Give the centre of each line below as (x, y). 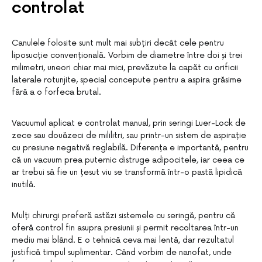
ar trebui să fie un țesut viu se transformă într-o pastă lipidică (127, 172)
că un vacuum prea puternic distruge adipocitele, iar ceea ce (128, 160)
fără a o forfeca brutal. (56, 92)
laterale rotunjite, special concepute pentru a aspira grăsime (127, 80)
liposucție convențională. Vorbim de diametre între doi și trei (127, 55)
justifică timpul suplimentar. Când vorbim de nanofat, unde (122, 252)
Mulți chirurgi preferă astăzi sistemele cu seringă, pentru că (123, 216)
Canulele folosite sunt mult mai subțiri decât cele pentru (118, 43)
